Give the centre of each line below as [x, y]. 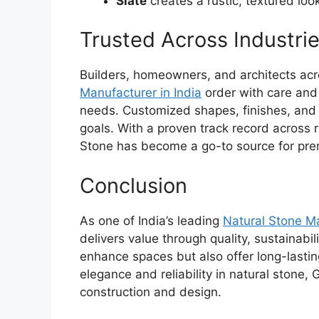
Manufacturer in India [141, 93]
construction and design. [151, 292]
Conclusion [134, 185]
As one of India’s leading [151, 220]
